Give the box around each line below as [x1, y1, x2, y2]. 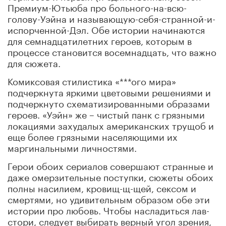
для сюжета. [8, 54, 61, 69]
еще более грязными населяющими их [8, 128, 178, 143]
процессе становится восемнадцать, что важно [8, 43, 216, 58]
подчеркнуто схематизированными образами [8, 95, 210, 109]
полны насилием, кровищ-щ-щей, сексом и [8, 180, 196, 194]
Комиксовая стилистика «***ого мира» [8, 73, 176, 87]
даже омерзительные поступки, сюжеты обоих [8, 168, 213, 183]
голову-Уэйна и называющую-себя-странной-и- [8, 10, 215, 25]
